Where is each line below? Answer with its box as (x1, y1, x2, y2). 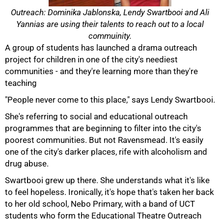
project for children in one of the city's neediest (5, 55, 178, 64)
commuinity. (88, 31, 132, 41)
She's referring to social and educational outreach (5, 111, 188, 121)
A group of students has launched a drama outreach (5, 43, 197, 53)
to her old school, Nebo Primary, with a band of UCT (5, 199, 195, 209)
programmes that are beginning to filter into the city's (5, 123, 201, 133)
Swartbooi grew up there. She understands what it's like (5, 175, 210, 185)
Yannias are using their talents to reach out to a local (16, 19, 204, 29)
